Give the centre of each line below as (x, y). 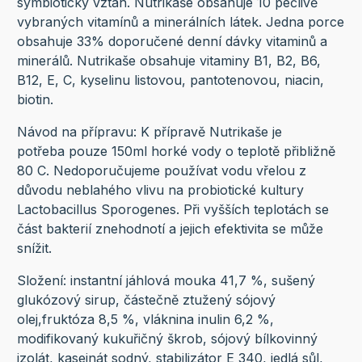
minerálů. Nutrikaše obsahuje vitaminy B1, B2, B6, (168, 61)
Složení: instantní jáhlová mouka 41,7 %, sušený (166, 281)
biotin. (37, 100)
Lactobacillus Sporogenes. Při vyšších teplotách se (173, 210)
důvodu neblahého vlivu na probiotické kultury (160, 190)
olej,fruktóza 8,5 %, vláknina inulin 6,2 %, (145, 320)
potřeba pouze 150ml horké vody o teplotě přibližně (176, 152)
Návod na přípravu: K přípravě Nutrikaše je (149, 132)
